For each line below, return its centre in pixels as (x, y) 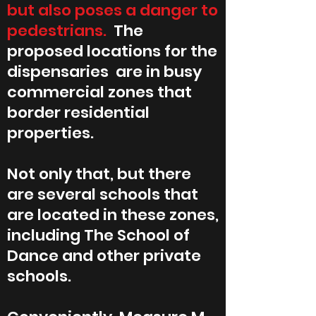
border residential (78, 113)
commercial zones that (99, 92)
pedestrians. (57, 31)
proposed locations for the (112, 51)
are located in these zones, (113, 215)
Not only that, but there (99, 174)
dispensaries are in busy (104, 72)
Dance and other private (104, 256)
